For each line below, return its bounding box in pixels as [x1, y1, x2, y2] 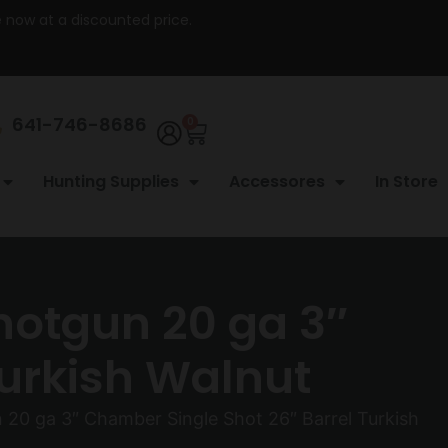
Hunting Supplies [43, 169, 179, 193]
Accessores [229, 169, 325, 193]
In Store [375, 169, 438, 193]
